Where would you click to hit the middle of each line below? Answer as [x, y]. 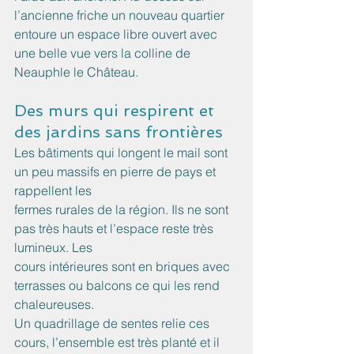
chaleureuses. [54, 305]
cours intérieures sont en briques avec [124, 267]
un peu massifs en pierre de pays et [117, 172]
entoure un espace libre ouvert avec [117, 34]
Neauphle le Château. [76, 72]
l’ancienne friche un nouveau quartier [121, 15]
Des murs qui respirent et [117, 111]
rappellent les [53, 191]
